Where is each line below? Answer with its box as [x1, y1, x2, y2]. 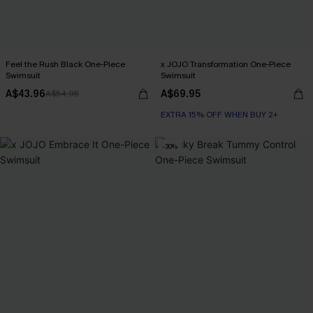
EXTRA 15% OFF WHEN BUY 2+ [161, 109, 278, 120]
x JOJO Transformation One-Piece [161, 59, 291, 70]
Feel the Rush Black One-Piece [6, 59, 125, 70]
